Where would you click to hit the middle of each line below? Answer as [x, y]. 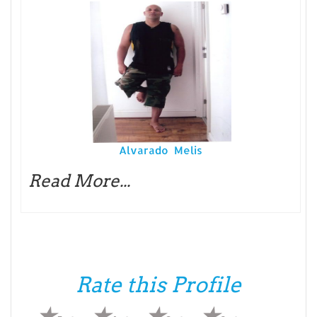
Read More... [79, 180]
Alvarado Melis [161, 150]
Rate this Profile [158, 284]
